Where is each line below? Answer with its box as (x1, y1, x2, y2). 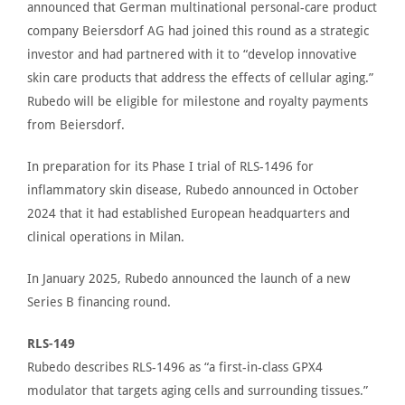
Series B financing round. (27, 294, 171, 309)
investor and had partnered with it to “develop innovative (27, 46, 357, 61)
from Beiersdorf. (27, 117, 125, 132)
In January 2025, (27, 270, 125, 286)
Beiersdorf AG (82, 23, 165, 38)
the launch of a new (234, 270, 350, 286)
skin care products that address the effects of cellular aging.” (27, 70, 373, 85)
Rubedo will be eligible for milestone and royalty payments (27, 93, 368, 108)
